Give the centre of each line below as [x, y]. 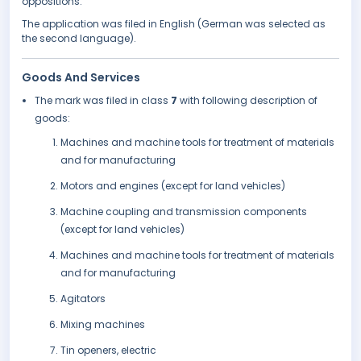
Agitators [83, 299]
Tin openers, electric [108, 351]
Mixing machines [103, 325]
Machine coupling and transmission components [184, 212]
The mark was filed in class [103, 101]
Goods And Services [81, 78]
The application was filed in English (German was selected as [174, 24]
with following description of [249, 101]
